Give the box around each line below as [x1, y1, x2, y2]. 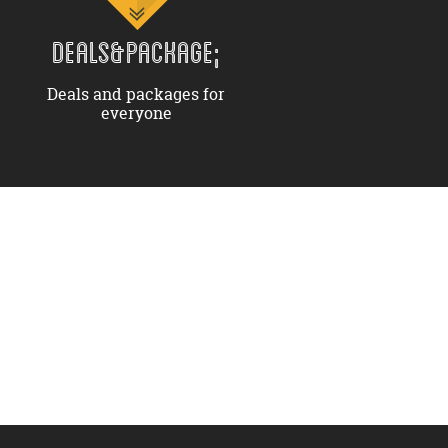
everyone [100, 102, 172, 124]
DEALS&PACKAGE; [52, 34, 220, 69]
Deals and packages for [47, 83, 225, 105]
